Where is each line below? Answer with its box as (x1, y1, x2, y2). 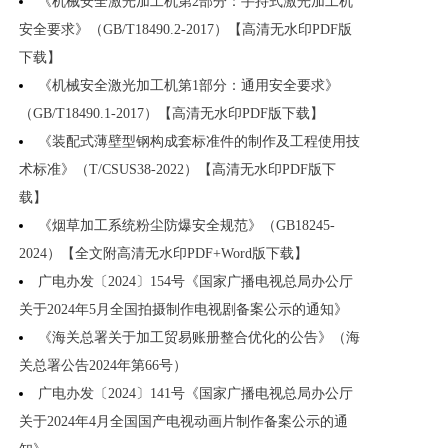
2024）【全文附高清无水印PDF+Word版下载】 (19, 246, 308, 262)
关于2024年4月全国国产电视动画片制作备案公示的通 (19, 414, 348, 430)
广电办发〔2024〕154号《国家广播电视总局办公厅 (38, 274, 353, 290)
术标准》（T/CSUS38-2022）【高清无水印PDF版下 (19, 162, 336, 178)
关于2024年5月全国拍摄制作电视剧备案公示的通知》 (19, 302, 348, 318)
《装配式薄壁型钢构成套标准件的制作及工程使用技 (38, 134, 360, 150)
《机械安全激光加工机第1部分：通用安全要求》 (38, 78, 339, 94)
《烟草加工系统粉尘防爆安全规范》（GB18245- (38, 218, 335, 234)
